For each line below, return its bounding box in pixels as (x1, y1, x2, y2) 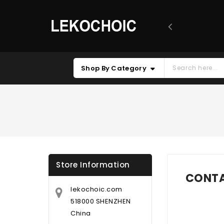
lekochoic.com (70, 184, 122, 194)
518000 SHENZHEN (70, 196, 131, 206)
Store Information (56, 159, 130, 170)
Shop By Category (81, 63, 146, 73)
